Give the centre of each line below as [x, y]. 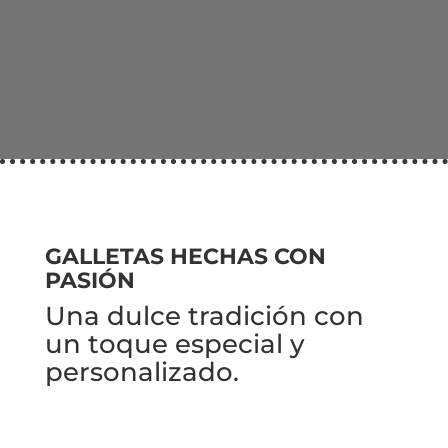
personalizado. [141, 372]
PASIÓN [89, 280]
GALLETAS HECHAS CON [185, 256]
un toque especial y [174, 344]
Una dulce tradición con [204, 316]
